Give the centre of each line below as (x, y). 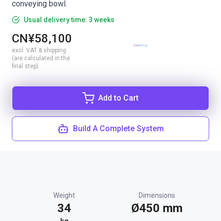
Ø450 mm (157, 208)
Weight (64, 195)
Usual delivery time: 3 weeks (69, 20)
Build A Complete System (118, 129)
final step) (25, 66)
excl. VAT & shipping (39, 50)
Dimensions (157, 195)
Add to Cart (118, 98)
